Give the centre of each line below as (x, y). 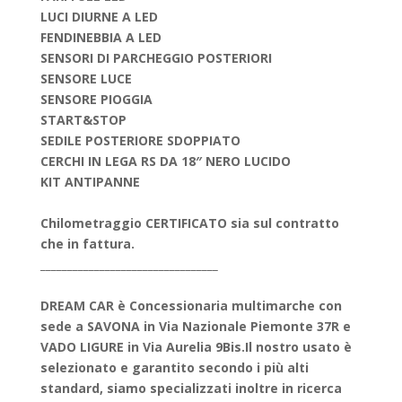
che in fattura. (87, 244)
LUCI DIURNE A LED (99, 17)
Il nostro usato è (298, 347)
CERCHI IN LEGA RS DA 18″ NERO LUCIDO (167, 161)
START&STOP (83, 120)
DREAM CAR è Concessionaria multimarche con (191, 306)
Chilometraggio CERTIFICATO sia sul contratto (189, 223)
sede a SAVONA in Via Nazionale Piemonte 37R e (195, 326)
